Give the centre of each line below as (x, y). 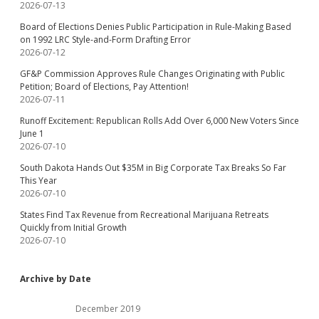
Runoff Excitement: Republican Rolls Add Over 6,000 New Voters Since (159, 121)
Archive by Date (56, 279)
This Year (38, 181)
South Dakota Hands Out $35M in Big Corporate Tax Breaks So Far (153, 168)
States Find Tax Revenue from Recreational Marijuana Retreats (144, 215)
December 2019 (108, 309)
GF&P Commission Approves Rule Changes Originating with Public (152, 74)
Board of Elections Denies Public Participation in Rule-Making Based (156, 27)
